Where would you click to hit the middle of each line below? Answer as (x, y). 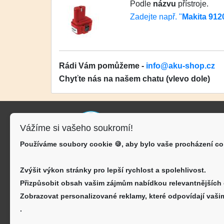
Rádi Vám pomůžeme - (102, 65)
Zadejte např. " (156, 16)
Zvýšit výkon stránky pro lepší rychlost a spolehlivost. (113, 170)
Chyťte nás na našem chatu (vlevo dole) (134, 78)
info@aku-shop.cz (180, 65)
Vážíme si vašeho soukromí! (76, 128)
